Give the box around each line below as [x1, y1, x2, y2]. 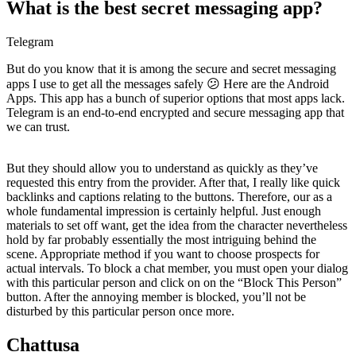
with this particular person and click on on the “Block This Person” [6, 276, 342, 290]
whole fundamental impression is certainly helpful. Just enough [6, 204, 321, 219]
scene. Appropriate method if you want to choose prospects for [6, 247, 319, 261]
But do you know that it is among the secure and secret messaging [6, 62, 336, 76]
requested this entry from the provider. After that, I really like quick [6, 176, 340, 190]
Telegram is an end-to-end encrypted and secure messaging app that [6, 106, 344, 120]
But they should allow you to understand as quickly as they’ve [6, 161, 318, 176]
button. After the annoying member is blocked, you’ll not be [6, 290, 306, 304]
